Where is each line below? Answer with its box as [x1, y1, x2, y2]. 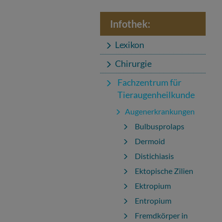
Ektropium [135, 181, 171, 190]
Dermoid [135, 136, 165, 146]
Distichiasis [135, 151, 174, 161]
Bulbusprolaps [135, 121, 184, 131]
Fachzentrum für [117, 77, 181, 88]
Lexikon [115, 39, 144, 50]
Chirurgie [115, 58, 152, 69]
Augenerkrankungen [125, 107, 195, 116]
